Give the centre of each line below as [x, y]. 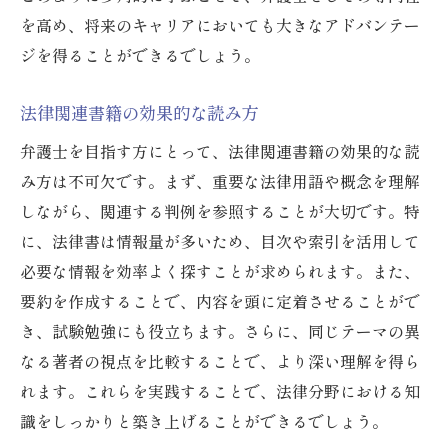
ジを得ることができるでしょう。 [140, 55]
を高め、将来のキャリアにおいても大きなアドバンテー [220, 25]
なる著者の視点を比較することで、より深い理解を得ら [220, 361]
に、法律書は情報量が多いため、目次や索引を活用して [220, 241]
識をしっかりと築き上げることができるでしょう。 [204, 421]
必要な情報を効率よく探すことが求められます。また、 [220, 271]
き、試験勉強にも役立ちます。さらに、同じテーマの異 [220, 331]
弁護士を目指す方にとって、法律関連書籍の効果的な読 [220, 151]
